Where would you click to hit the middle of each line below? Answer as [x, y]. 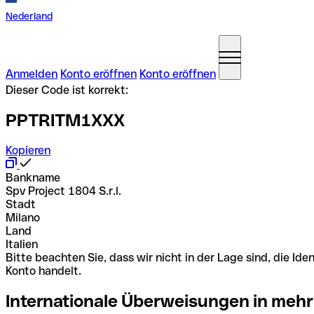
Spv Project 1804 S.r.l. [63, 191]
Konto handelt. [43, 271]
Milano [23, 217]
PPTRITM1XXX [65, 120]
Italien [22, 244]
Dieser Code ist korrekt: [67, 90]
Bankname [33, 177]
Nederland [29, 16]
